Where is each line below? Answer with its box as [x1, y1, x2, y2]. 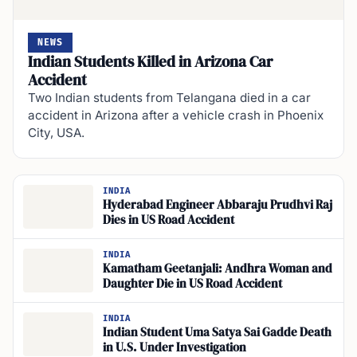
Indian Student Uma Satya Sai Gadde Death [103, 324, 331, 341]
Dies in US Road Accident [103, 212, 234, 229]
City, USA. [28, 124, 84, 140]
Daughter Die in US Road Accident [103, 276, 282, 292]
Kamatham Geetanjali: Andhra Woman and [103, 261, 332, 277]
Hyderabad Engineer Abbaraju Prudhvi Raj [103, 197, 332, 214]
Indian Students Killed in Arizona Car [28, 50, 273, 72]
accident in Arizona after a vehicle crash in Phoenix [28, 107, 324, 123]
